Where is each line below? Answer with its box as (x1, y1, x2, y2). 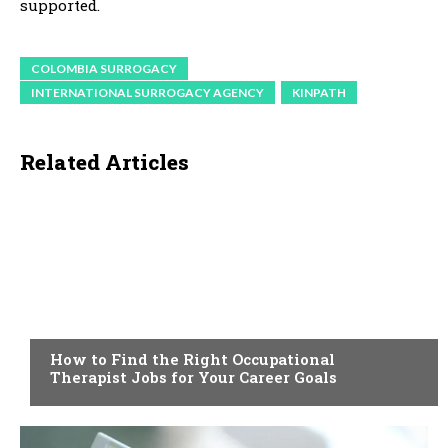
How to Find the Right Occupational (50, 348, 335, 369)
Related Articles (20, 147, 189, 176)
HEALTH (50, 312, 98, 328)
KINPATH (292, 84, 346, 100)
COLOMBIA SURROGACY (31, 60, 177, 76)
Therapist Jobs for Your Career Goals (50, 366, 337, 387)
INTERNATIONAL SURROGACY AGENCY (31, 84, 264, 100)
